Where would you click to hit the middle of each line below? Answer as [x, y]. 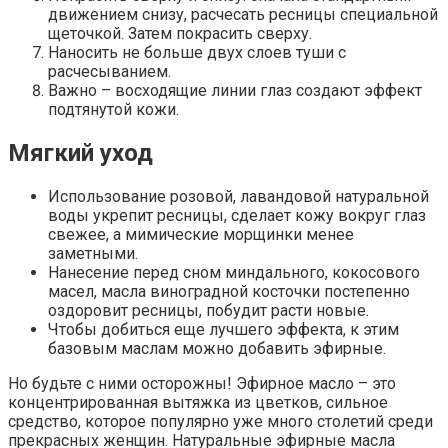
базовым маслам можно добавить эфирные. [217, 349]
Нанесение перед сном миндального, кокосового [234, 273]
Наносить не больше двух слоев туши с [197, 53]
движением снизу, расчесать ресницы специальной [243, 15]
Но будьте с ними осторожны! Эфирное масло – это [202, 384]
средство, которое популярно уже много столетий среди [220, 422]
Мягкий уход [80, 153]
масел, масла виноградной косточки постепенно [229, 292]
